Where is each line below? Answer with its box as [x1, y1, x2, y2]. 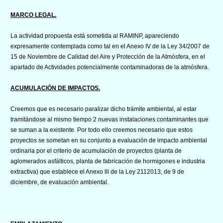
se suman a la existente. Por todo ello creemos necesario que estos [10, 126, 193, 133]
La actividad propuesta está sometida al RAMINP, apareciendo [10, 32, 179, 39]
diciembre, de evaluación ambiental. [10, 178, 109, 186]
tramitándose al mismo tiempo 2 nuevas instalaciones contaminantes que [10, 115, 209, 123]
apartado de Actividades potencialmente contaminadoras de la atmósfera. [10, 63, 209, 71]
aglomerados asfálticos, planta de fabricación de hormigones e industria [10, 157, 205, 165]
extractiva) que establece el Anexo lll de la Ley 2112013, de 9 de [10, 168, 184, 175]
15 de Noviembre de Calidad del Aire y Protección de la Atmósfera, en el [10, 53, 205, 60]
